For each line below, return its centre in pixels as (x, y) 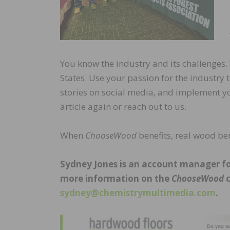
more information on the (116, 179)
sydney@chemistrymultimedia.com (138, 193)
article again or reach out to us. (123, 107)
